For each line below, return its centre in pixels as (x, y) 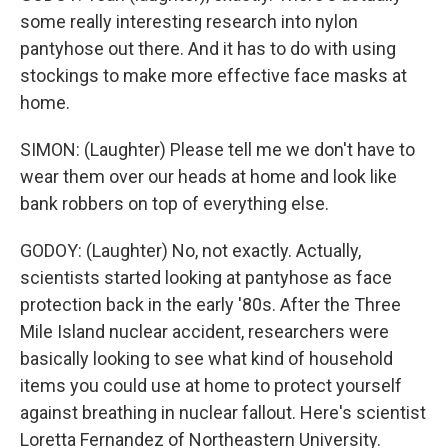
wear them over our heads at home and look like (208, 176)
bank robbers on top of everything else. (174, 203)
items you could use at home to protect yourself (211, 385)
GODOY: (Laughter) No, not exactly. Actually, (190, 250)
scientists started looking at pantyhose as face (206, 277)
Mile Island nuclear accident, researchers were (204, 331)
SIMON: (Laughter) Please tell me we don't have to (217, 149)
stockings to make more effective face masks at (213, 75)
